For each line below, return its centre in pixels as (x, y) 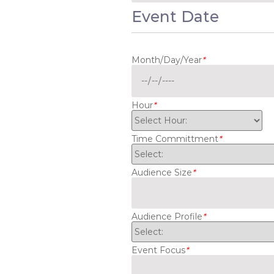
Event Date (175, 17)
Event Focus (158, 250)
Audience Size (161, 172)
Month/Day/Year (166, 60)
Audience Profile (167, 217)
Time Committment (175, 139)
